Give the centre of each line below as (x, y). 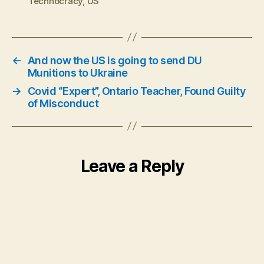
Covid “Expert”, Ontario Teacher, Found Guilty (136, 91)
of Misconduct (63, 103)
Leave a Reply (132, 166)
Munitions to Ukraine (77, 72)
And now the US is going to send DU (115, 60)
